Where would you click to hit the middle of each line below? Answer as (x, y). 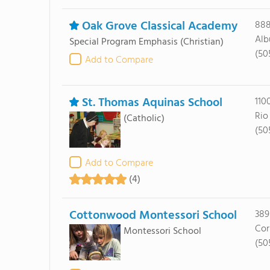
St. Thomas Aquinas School (152, 103)
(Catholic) (144, 119)
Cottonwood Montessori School (153, 216)
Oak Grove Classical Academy (159, 27)
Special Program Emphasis (123, 42)
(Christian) (202, 42)
